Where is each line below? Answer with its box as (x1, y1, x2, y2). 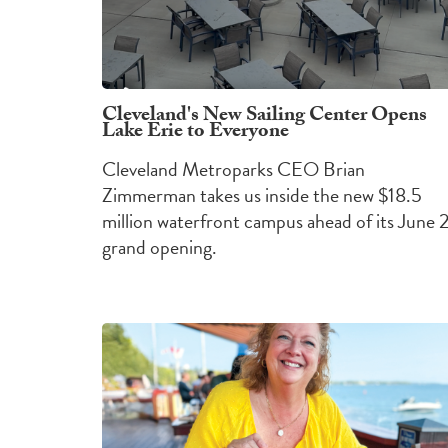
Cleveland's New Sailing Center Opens (102, 100, 427, 135)
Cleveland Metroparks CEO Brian (102, 154, 365, 185)
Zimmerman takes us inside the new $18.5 (102, 180, 422, 211)
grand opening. (102, 232, 217, 263)
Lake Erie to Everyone (102, 116, 289, 151)
